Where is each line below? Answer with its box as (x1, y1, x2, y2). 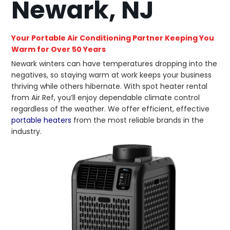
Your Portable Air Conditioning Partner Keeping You (11, 33, 215, 44)
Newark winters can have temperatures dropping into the (11, 59, 218, 69)
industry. (11, 126, 42, 137)
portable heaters (11, 115, 72, 126)
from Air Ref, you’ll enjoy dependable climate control (11, 92, 200, 103)
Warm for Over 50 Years (11, 44, 106, 55)
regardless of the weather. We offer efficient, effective (11, 104, 210, 114)
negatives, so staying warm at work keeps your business (11, 70, 212, 81)
